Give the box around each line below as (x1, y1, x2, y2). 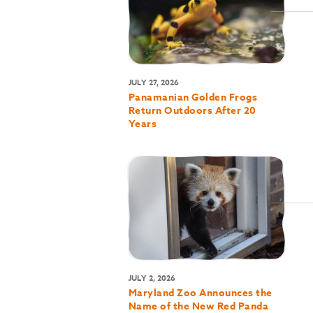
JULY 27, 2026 (128, 76, 179, 87)
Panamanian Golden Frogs (128, 89, 258, 105)
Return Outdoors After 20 (128, 103, 256, 118)
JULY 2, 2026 (128, 272, 175, 283)
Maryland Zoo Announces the (128, 285, 272, 300)
